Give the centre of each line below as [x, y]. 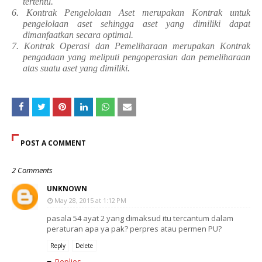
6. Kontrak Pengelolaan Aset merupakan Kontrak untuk [131, 13]
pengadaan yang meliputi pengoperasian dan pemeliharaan [136, 57]
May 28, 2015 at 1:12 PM [90, 200]
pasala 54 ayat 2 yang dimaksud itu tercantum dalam [140, 218]
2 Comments [32, 170]
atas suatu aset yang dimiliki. [76, 68]
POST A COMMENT [53, 143]
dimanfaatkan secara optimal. [78, 35]
